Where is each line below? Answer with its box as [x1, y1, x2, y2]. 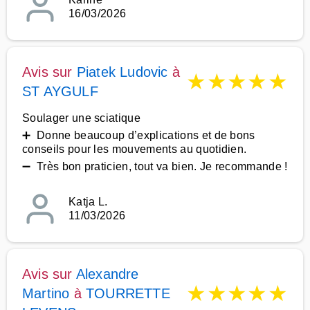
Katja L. [69, 196, 108, 208]
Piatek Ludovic [76, 64, 168, 80]
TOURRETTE [86, 286, 170, 301]
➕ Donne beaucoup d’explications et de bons [22, 129, 255, 141]
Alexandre [75, 266, 139, 282]
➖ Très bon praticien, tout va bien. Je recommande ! [22, 161, 288, 172]
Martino [22, 286, 70, 301]
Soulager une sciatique [22, 112, 141, 124]
